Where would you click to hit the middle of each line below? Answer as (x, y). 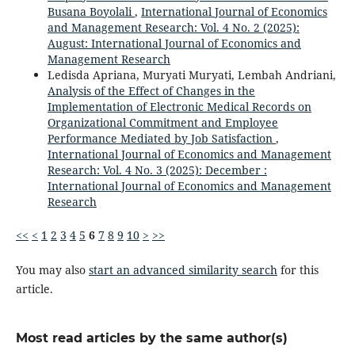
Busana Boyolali (91, 11)
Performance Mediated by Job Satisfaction (161, 138)
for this (298, 269)
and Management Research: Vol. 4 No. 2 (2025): (173, 27)
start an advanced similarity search (183, 269)
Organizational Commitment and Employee (162, 122)
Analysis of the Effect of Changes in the (151, 90)
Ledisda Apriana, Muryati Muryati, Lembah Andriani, (191, 74)
